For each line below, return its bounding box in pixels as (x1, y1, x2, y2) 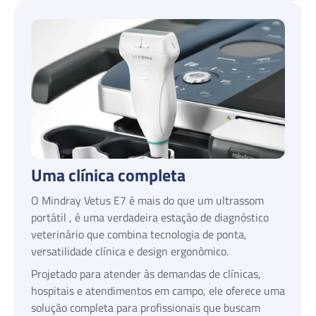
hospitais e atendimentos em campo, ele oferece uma (31, 281, 285, 299)
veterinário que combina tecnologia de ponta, (31, 225, 247, 243)
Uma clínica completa (31, 162, 186, 188)
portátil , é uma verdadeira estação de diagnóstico (31, 208, 269, 226)
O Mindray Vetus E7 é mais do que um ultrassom (31, 191, 264, 209)
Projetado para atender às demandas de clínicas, (31, 265, 261, 282)
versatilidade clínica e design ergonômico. (31, 242, 229, 260)
